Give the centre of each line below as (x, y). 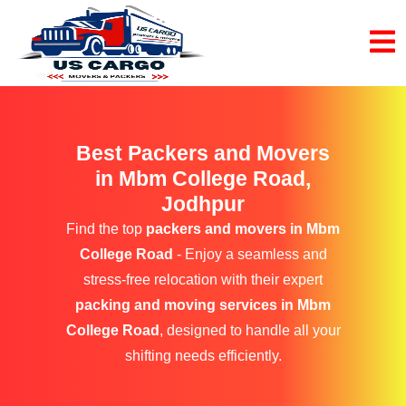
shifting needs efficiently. (203, 356)
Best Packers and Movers (203, 153)
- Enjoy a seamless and (250, 254)
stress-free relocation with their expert (203, 280)
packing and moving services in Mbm (203, 305)
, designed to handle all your (250, 330)
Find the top (106, 229)
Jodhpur (203, 204)
